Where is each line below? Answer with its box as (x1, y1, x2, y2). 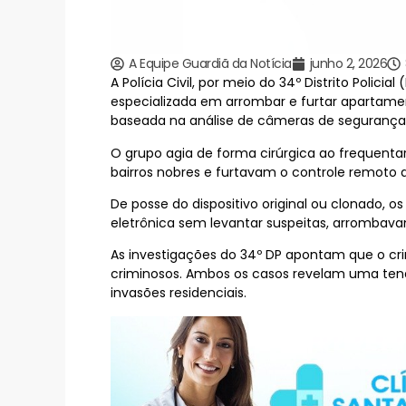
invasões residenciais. (111, 284, 246, 303)
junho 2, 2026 (309, 54, 387, 73)
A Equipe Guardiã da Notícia (129, 54, 292, 73)
